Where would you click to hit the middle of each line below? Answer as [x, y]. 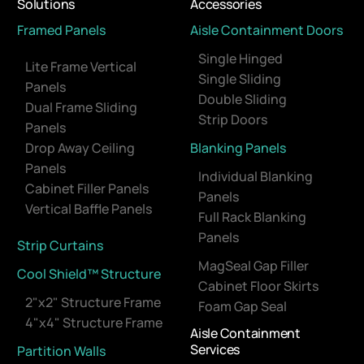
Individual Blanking [256, 177]
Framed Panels [62, 30]
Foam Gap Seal [243, 307]
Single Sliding [240, 79]
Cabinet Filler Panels [87, 189]
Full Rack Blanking [252, 217]
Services [215, 350]
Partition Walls [62, 351]
